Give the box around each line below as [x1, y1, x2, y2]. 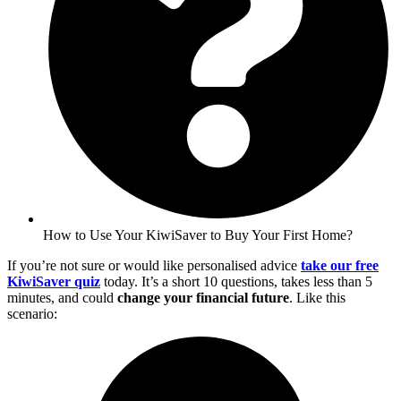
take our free [301, 257, 379, 273]
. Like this [289, 289, 346, 305]
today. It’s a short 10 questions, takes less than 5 [100, 273, 372, 289]
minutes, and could [7, 289, 117, 305]
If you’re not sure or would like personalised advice [7, 257, 301, 273]
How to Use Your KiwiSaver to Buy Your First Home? [43, 226, 353, 243]
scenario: [7, 305, 57, 321]
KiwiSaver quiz [7, 273, 100, 289]
